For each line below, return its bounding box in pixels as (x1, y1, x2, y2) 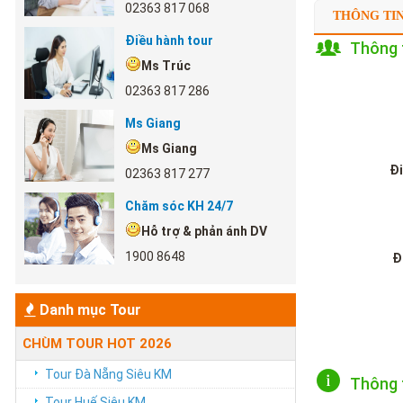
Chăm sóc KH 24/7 (124, 198, 233, 213)
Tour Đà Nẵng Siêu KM (44, 366, 172, 381)
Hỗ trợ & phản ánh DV (140, 223, 267, 238)
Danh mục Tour (35, 300, 141, 318)
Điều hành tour (124, 32, 213, 48)
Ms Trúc (140, 58, 191, 73)
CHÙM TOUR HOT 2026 (22, 335, 172, 352)
